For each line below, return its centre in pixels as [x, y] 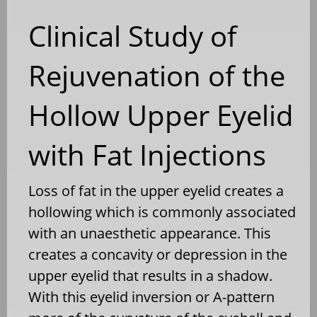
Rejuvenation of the [157, 75]
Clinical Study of [133, 35]
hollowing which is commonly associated [162, 212]
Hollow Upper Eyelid [161, 115]
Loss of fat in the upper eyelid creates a [156, 190]
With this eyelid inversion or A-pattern [151, 296]
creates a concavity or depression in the [158, 254]
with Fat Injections [147, 154]
